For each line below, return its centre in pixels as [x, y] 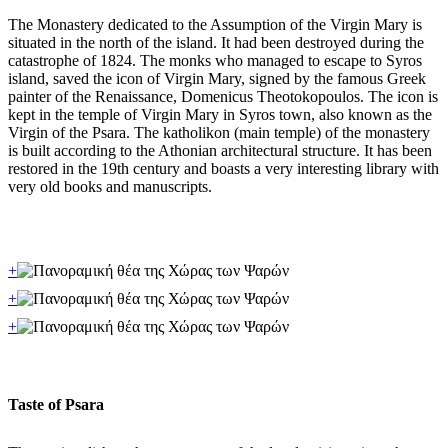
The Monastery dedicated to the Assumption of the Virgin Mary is [215, 24]
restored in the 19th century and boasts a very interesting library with [223, 168]
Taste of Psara [56, 404]
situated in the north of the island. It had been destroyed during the [216, 42]
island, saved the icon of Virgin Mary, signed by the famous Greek [217, 78]
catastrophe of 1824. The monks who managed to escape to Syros [215, 60]
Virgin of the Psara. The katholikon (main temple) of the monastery [219, 132]
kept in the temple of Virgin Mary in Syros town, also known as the [220, 114]
